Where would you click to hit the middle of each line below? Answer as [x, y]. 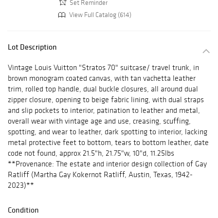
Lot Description [32, 47]
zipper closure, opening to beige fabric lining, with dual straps [106, 100]
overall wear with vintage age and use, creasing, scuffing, [99, 121]
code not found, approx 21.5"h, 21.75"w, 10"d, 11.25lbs [91, 153]
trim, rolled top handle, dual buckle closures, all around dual [103, 89]
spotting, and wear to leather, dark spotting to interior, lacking [108, 132]
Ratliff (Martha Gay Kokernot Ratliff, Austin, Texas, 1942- [100, 175]
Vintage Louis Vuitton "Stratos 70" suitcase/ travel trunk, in [103, 68]
